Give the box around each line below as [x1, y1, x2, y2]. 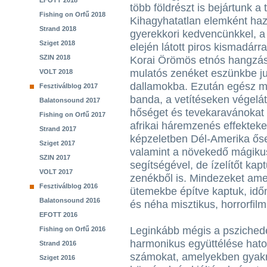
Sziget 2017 [39, 139, 75, 147]
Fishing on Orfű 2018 [39, 11, 105, 18]
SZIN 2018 [39, 54, 70, 61]
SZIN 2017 [39, 154, 70, 161]
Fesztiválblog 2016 [39, 182, 98, 190]
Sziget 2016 [39, 254, 75, 261]
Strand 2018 [39, 25, 76, 32]
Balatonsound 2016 [39, 197, 100, 204]
